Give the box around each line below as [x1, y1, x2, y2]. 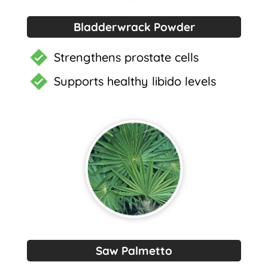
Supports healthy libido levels [54, 73, 216, 89]
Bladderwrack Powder [73, 19, 195, 34]
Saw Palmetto [96, 243, 172, 258]
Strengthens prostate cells [54, 49, 199, 65]
